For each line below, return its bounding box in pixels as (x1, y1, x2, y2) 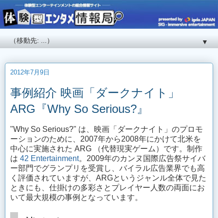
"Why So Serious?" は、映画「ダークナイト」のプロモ (10, 125, 203, 134)
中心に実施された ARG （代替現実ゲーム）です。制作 (10, 145, 202, 153)
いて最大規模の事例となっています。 (10, 193, 143, 202)
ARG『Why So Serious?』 (10, 102, 148, 116)
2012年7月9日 (10, 69, 50, 76)
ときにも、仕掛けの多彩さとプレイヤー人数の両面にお (10, 183, 205, 192)
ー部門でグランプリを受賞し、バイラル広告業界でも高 (10, 164, 205, 173)
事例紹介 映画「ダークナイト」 (10, 86, 180, 100)
